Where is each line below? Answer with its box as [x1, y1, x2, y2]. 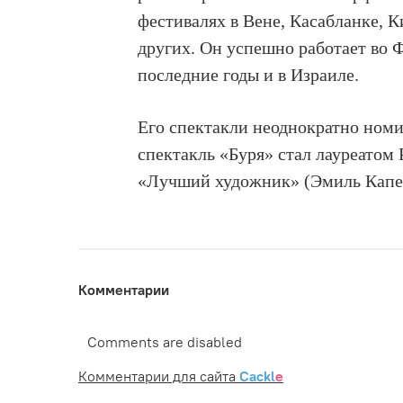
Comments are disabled [87, 332, 242, 351]
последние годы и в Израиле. [138, 64, 360, 85]
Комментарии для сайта [78, 366, 239, 385]
